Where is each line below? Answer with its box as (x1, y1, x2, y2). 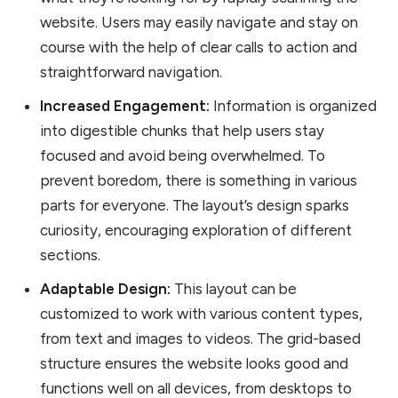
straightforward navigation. (39, 63, 222, 82)
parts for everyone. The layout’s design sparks (39, 195, 349, 214)
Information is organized (209, 96, 377, 115)
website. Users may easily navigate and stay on (39, 13, 358, 32)
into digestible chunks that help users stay (39, 121, 324, 139)
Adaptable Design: (39, 279, 171, 298)
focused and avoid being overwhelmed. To (39, 146, 325, 164)
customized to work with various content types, (39, 304, 362, 322)
